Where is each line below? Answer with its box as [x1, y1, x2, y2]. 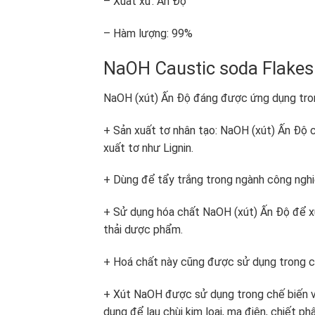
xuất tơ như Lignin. [103, 141, 193, 155]
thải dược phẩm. [103, 223, 183, 237]
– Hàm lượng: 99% [103, 27, 193, 41]
